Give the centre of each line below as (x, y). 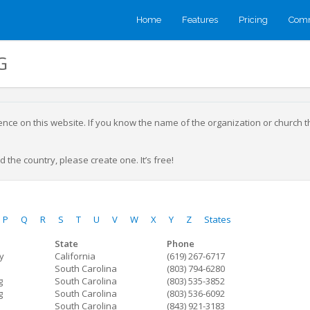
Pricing (253, 20)
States (218, 219)
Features (200, 20)
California (75, 256)
